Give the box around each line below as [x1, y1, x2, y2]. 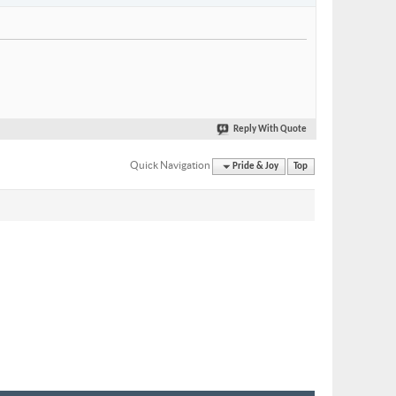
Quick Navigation [130, 158, 211, 171]
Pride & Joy [232, 161, 279, 171]
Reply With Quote [233, 125, 307, 135]
